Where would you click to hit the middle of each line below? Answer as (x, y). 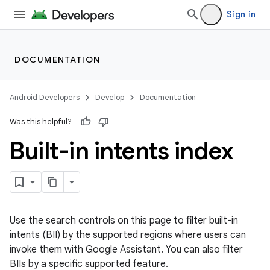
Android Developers (45, 97)
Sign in (241, 14)
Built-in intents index (121, 151)
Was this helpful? (41, 121)
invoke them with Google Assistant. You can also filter (126, 250)
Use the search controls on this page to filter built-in (124, 221)
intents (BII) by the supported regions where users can (128, 235)
